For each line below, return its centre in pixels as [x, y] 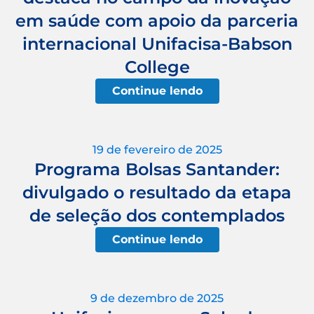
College [157, 67]
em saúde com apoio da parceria [157, 20]
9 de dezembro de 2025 [157, 298]
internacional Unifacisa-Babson [157, 43]
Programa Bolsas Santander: [157, 169]
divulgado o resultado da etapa [157, 192]
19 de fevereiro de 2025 [157, 149]
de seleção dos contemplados [157, 215]
